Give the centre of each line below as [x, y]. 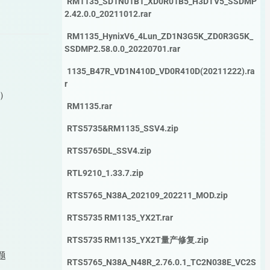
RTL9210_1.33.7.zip [105, 173]
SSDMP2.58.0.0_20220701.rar [122, 49]
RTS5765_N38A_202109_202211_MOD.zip [147, 195]
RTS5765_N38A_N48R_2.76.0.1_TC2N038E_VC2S [161, 262]
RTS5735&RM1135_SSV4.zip [122, 128]
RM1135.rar [89, 106]
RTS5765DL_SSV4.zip [109, 151]
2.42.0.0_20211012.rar [108, 14]
